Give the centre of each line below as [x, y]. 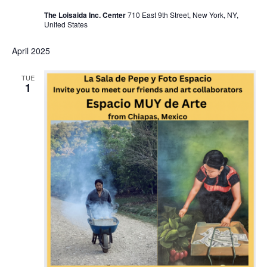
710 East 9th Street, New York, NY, [183, 14]
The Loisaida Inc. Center [86, 15]
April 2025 [31, 50]
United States [66, 24]
